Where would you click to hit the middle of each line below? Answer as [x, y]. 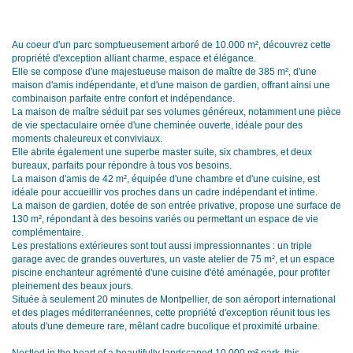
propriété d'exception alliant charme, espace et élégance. [134, 59]
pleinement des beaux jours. [72, 286]
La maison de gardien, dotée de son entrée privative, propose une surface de [176, 206]
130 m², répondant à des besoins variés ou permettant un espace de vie [165, 219]
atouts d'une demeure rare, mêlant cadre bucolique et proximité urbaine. [166, 327]
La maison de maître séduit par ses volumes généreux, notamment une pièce [176, 112]
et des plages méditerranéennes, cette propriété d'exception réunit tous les [171, 313]
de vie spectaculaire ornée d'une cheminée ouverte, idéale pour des [157, 126]
